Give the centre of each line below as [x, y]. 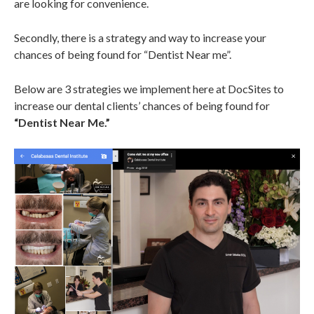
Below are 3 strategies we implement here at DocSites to [149, 89]
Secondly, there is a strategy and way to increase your [140, 38]
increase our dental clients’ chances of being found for [142, 106]
